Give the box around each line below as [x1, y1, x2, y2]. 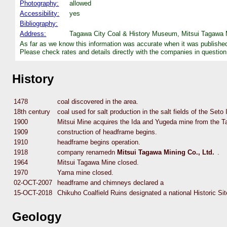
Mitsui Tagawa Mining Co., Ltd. [117, 148, 214, 157]
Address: [20, 29, 47, 37]
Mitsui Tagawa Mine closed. [57, 159, 139, 167]
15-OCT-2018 [14, 189, 52, 197]
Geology [12, 210, 61, 224]
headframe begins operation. [57, 138, 140, 146]
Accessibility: [20, 9, 60, 17]
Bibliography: [20, 19, 58, 27]
